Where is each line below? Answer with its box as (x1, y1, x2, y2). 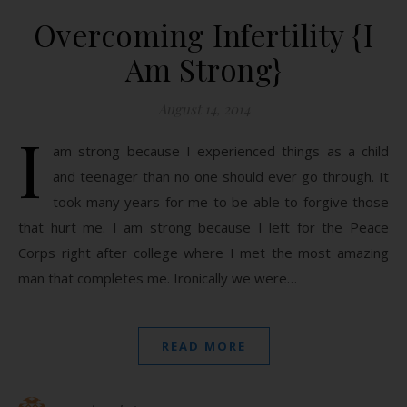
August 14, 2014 (157, 100, 250, 118)
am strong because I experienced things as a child (53, 142, 389, 160)
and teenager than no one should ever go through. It (53, 167, 389, 185)
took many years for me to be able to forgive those (53, 193, 389, 211)
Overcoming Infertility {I (33, 15, 374, 55)
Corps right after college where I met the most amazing (18, 243, 389, 262)
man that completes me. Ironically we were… (18, 269, 297, 287)
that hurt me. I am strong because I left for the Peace (18, 218, 389, 236)
